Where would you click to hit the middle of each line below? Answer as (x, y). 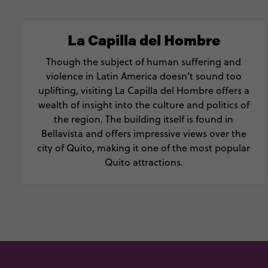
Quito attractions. (144, 162)
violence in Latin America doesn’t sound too (144, 76)
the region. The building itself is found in (144, 119)
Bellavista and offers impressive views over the (144, 133)
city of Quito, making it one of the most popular (144, 148)
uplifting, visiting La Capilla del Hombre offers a (144, 90)
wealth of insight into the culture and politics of (144, 105)
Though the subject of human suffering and (144, 62)
